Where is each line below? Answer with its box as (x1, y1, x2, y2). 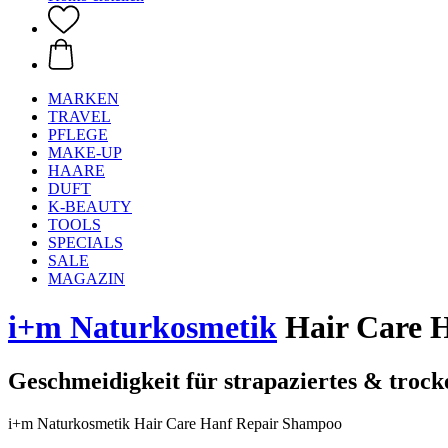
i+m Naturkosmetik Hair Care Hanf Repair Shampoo (8, 414, 342, 432)
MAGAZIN (48, 270, 125, 287)
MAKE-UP (48, 144, 122, 161)
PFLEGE (48, 126, 108, 143)
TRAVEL (48, 108, 111, 125)
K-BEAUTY (48, 198, 132, 215)
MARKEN (48, 90, 119, 107)
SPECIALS (48, 234, 123, 251)
